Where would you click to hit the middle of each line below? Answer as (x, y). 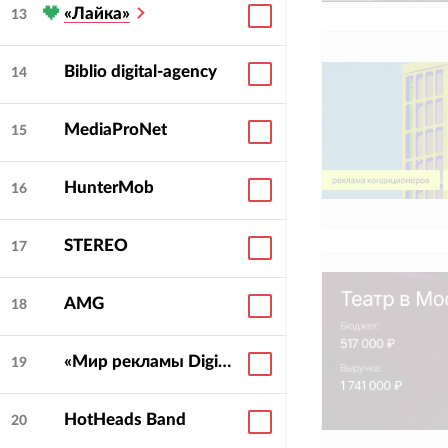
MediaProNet (115, 130)
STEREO (95, 246)
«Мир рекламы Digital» (224, 362)
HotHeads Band (124, 420)
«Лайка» (96, 14)
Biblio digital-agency (140, 72)
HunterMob (108, 188)
